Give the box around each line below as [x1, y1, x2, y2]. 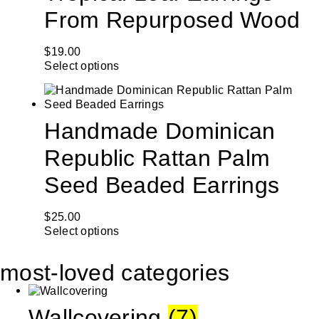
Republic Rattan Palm [44, 145, 271, 172]
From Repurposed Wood [44, 7, 300, 33]
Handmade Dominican [44, 118, 276, 145]
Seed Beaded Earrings [44, 172, 280, 199]
